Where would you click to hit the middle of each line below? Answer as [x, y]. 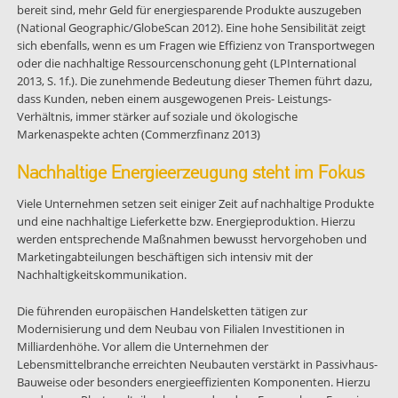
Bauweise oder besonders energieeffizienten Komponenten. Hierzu [193, 382]
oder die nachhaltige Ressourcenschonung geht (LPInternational [186, 63]
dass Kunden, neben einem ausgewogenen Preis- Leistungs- [174, 98]
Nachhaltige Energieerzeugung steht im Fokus [190, 173]
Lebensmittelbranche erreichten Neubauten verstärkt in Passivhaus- [197, 364]
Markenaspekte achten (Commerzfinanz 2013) [138, 134]
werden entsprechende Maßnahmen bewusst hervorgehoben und [191, 239]
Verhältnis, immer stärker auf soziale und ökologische [157, 116]
